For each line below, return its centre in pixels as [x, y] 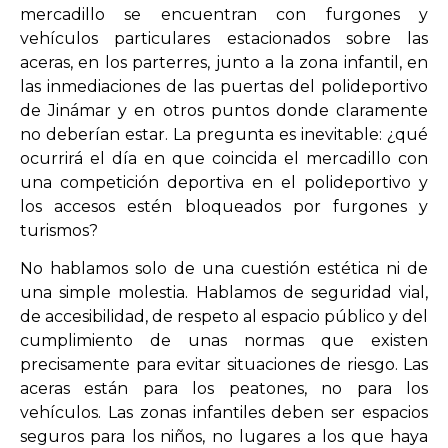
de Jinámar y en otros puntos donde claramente [224, 110]
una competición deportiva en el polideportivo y [224, 182]
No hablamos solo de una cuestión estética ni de [224, 269]
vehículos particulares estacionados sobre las [224, 38]
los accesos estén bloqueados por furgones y [224, 206]
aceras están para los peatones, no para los [224, 389]
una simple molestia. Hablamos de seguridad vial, [224, 293]
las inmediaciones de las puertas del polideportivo [224, 86]
